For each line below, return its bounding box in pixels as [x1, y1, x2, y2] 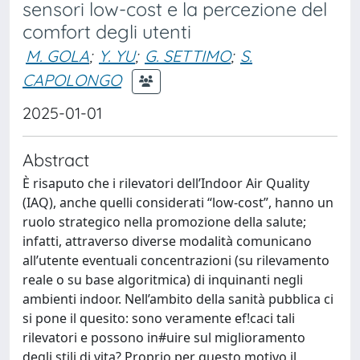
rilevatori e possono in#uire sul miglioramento [22, 329, 305, 346]
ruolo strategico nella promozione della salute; [22, 213, 306, 231]
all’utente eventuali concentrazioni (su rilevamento [22, 252, 329, 269]
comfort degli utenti [22, 20, 191, 43]
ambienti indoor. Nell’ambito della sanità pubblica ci [22, 290, 333, 308]
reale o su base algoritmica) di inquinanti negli [22, 271, 303, 288]
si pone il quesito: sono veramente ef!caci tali [22, 309, 295, 327]
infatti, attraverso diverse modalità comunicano [22, 232, 312, 250]
